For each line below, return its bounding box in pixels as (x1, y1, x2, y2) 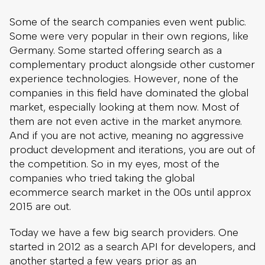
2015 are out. (9, 199, 71, 213)
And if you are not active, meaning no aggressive (9, 128, 244, 142)
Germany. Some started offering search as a (9, 43, 222, 57)
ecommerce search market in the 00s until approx (9, 185, 251, 199)
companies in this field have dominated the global (9, 86, 248, 99)
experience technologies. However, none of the (9, 72, 238, 85)
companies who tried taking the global (9, 171, 195, 185)
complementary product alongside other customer (9, 57, 255, 71)
